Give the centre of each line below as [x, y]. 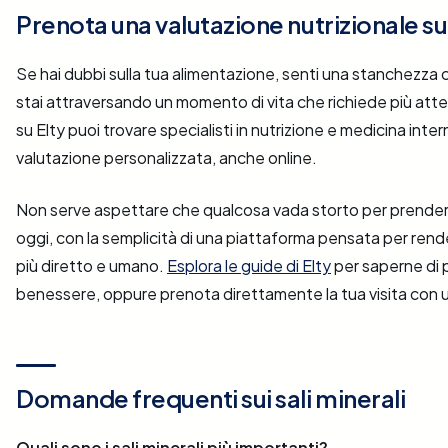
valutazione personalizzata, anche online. [166, 158]
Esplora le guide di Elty [249, 266]
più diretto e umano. [91, 266]
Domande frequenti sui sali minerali [211, 398]
